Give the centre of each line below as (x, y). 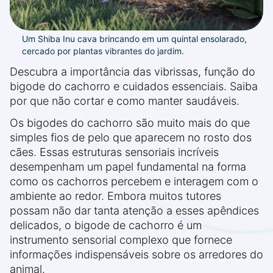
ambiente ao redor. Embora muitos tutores (115, 196)
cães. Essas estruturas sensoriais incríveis (114, 152)
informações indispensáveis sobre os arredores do (136, 255)
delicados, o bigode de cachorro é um (106, 225)
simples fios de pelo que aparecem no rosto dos (131, 138)
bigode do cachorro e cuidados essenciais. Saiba (134, 87)
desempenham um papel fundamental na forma (128, 167)
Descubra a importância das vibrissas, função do (133, 72)
